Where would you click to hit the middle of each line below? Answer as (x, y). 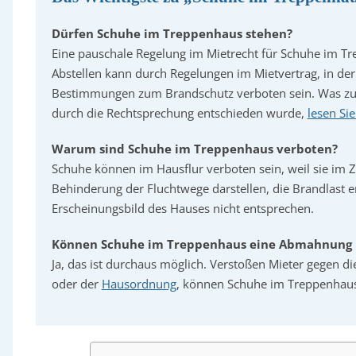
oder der (76, 284)
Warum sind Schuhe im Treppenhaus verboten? (194, 149)
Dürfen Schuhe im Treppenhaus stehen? (172, 33)
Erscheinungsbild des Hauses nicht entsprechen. (182, 208)
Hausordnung (139, 284)
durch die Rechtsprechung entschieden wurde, (179, 113)
